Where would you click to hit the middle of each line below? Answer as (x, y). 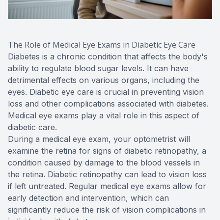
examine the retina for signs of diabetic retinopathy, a (107, 151)
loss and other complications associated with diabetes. (108, 103)
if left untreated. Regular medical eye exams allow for (107, 186)
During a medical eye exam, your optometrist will (99, 139)
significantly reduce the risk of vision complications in (107, 209)
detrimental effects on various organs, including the (104, 80)
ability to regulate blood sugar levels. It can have (98, 68)
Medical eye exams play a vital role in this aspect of (104, 115)
